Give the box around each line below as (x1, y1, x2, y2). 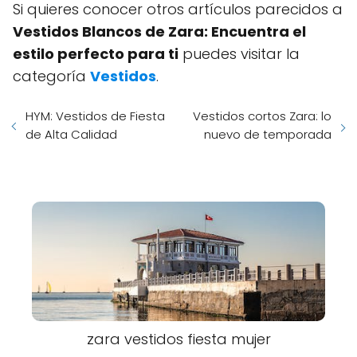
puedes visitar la (178, 43, 300, 64)
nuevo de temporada (204, 125, 331, 143)
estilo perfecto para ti (13, 43, 178, 64)
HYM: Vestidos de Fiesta (25, 107, 165, 124)
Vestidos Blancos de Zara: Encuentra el (13, 21, 306, 41)
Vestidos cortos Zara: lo (193, 107, 331, 124)
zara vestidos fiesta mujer (86, 328, 271, 349)
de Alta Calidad (25, 125, 117, 143)
